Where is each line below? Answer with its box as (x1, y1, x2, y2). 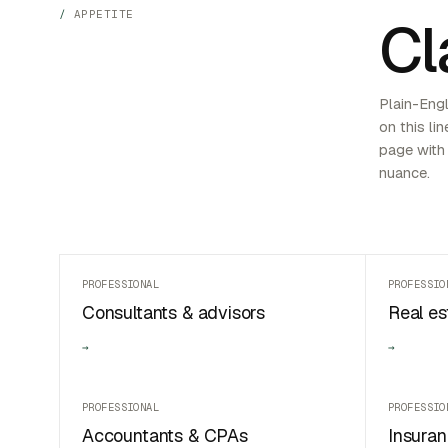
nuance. (379, 162, 431, 182)
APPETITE (73, 6, 134, 21)
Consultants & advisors (82, 301, 266, 325)
